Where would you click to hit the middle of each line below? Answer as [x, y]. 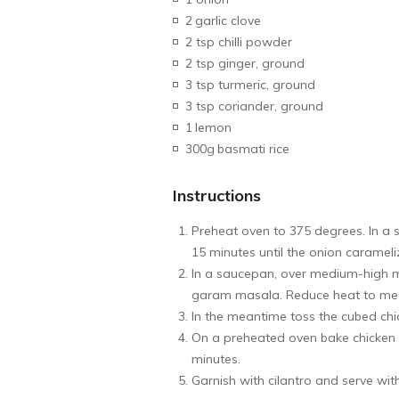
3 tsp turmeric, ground [251, 84]
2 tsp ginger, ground [245, 63]
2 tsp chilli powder [239, 41]
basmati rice [254, 148]
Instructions [217, 195]
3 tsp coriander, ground [255, 106]
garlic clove [228, 20]
